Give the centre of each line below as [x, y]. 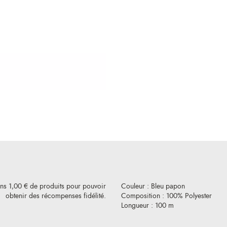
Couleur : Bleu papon [153, 186]
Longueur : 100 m [147, 206]
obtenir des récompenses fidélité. [56, 196]
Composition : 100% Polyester [166, 196]
